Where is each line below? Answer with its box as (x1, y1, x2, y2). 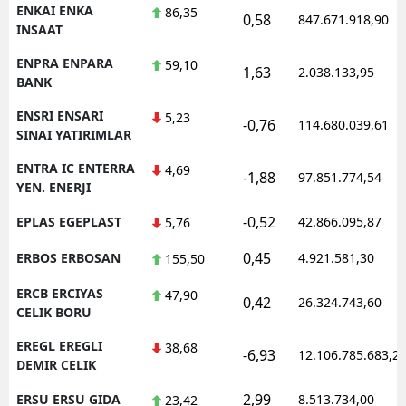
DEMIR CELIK (16, 355, 96, 373)
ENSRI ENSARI (16, 106, 103, 124)
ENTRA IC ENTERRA (16, 159, 135, 177)
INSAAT (16, 20, 63, 38)
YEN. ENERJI (16, 178, 91, 196)
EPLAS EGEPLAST (16, 212, 121, 230)
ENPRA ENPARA (16, 53, 113, 72)
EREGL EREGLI (16, 336, 102, 354)
